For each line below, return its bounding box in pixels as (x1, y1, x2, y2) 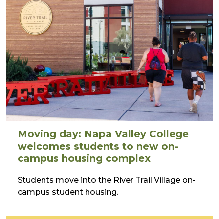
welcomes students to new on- (18, 140, 178, 152)
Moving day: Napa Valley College (18, 128, 189, 140)
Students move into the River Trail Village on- (18, 175, 196, 185)
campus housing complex (18, 152, 151, 164)
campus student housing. (18, 187, 118, 197)
